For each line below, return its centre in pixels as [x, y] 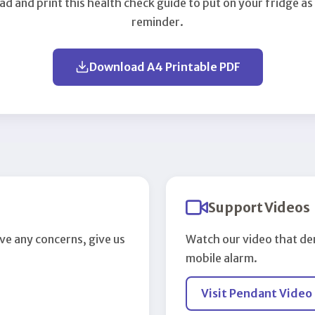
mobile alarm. [221, 258]
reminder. [157, 21]
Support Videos [259, 207]
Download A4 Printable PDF [165, 66]
